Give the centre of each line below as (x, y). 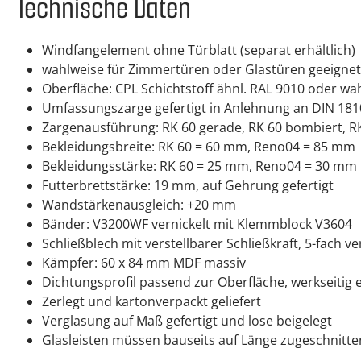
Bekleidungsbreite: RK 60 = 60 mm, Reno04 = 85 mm (199, 147)
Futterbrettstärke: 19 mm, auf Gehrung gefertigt (188, 185)
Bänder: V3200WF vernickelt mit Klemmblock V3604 (197, 224)
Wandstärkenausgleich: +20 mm (139, 205)
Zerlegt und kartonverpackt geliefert (151, 301)
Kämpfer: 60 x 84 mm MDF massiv (144, 263)
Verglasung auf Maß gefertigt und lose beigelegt (187, 321)
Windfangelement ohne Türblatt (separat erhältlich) (199, 50)
